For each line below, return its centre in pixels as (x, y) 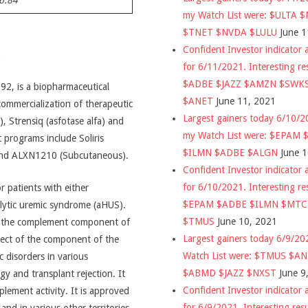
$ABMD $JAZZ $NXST (230, 273)
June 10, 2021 (247, 221)
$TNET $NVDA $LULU (230, 32)
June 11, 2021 (246, 101)
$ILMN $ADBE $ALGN (230, 152)
